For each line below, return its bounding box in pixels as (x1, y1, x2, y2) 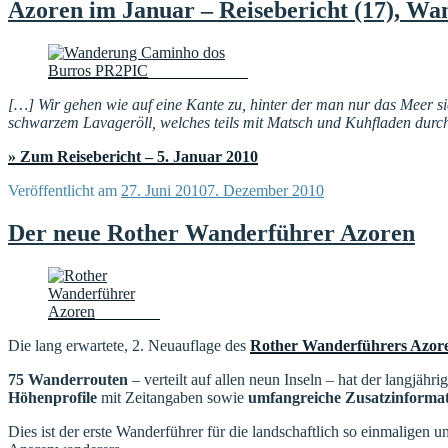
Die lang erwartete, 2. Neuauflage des (8, 337, 250, 355)
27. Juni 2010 (121, 182, 207, 200)
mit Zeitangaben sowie (97, 389, 248, 407)
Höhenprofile (8, 389, 97, 407)
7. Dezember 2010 (207, 182, 324, 200)
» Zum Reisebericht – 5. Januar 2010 (8, 148, 258, 166)
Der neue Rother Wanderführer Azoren (8, 220, 415, 247)
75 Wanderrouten (8, 371, 128, 389)
